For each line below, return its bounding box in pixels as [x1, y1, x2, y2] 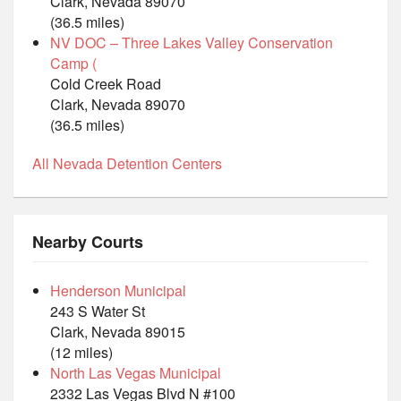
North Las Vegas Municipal [50, 362, 221, 383]
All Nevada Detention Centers [32, 152, 222, 174]
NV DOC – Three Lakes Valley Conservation [50, 31, 333, 53]
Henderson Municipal [50, 279, 186, 301]
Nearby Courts [32, 229, 143, 253]
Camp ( [50, 52, 97, 73]
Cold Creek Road [50, 73, 161, 94]
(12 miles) [50, 341, 113, 363]
